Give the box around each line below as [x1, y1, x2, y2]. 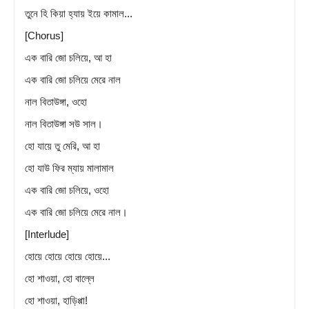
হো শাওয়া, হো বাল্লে [25, 272, 94, 284]
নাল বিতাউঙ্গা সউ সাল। [25, 117, 103, 130]
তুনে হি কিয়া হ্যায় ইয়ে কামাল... [25, 7, 132, 19]
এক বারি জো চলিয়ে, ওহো [25, 183, 109, 196]
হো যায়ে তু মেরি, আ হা [25, 139, 100, 152]
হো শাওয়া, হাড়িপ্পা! [25, 294, 88, 306]
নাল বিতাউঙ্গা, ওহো [25, 95, 87, 108]
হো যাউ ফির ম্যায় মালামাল [25, 161, 114, 174]
